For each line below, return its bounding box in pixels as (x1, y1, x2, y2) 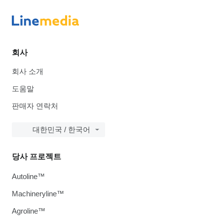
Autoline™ (12, 172, 45, 181)
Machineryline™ (12, 189, 64, 198)
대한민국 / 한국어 (33, 125, 90, 134)
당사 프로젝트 (12, 152, 61, 161)
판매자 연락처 (12, 102, 58, 110)
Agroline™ (12, 207, 45, 216)
